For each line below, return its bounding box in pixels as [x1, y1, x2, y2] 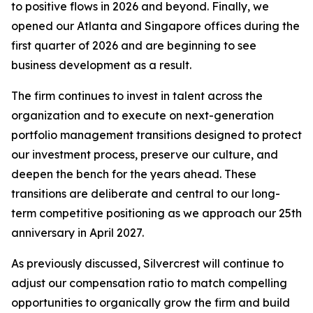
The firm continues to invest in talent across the [11, 89, 263, 103]
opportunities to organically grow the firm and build [11, 296, 290, 310]
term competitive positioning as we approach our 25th [11, 206, 302, 220]
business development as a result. [11, 58, 191, 72]
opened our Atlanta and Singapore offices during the [11, 19, 300, 33]
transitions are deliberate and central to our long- [11, 187, 280, 201]
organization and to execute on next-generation [11, 108, 274, 122]
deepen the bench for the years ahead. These [11, 167, 256, 181]
